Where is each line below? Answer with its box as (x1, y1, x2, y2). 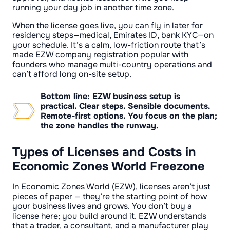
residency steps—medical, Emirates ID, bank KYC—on (12, 30, 214, 41)
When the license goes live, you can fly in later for (12, 20, 203, 31)
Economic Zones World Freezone (12, 158, 205, 174)
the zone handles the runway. (41, 120, 159, 131)
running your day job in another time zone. (12, 2, 174, 13)
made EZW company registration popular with (12, 49, 188, 61)
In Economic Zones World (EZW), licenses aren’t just (12, 181, 210, 192)
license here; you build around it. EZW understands (12, 210, 206, 221)
